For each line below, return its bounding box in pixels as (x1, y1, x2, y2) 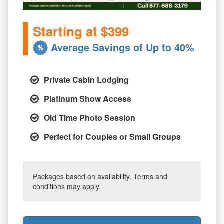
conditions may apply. (33, 181, 101, 192)
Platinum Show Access (44, 93, 131, 105)
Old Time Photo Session (44, 112, 135, 124)
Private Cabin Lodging (44, 74, 129, 86)
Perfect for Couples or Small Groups (44, 131, 181, 143)
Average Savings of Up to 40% (51, 40, 194, 55)
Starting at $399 (33, 22, 129, 41)
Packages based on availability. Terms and (33, 171, 167, 182)
